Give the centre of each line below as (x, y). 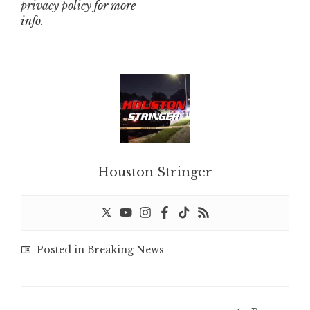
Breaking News (126, 250)
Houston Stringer (155, 173)
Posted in (61, 250)
